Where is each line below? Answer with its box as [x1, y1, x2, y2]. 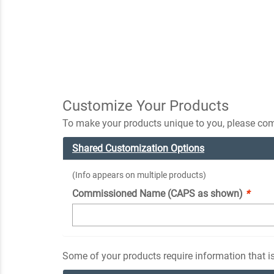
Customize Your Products [62, 97, 229, 114]
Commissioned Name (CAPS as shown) [72, 187, 245, 199]
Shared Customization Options [72, 142, 204, 154]
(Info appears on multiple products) [72, 169, 206, 180]
